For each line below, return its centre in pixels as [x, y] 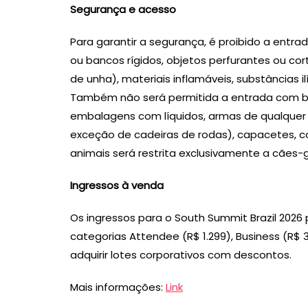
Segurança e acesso [123, 10]
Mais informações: [118, 287]
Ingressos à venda [117, 186]
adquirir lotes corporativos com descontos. [182, 255]
